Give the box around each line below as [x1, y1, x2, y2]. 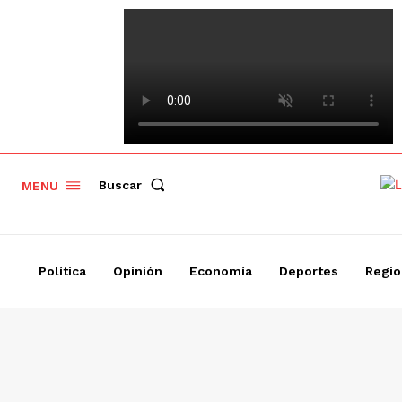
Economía [188, 264, 252, 278]
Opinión [112, 264, 162, 278]
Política [38, 264, 86, 278]
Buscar [99, 177, 142, 192]
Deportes [278, 264, 338, 278]
